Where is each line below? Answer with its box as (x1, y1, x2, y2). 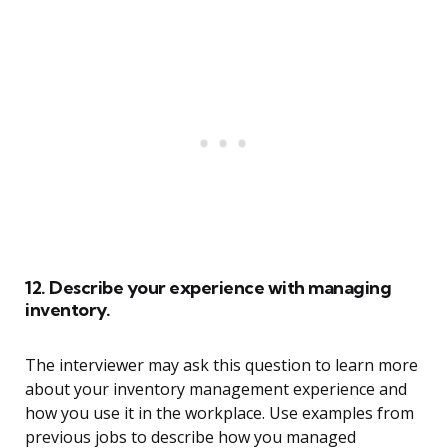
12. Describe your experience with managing (25, 276, 391, 300)
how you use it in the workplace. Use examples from (25, 402, 414, 425)
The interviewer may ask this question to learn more (25, 354, 418, 377)
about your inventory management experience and (25, 378, 407, 401)
